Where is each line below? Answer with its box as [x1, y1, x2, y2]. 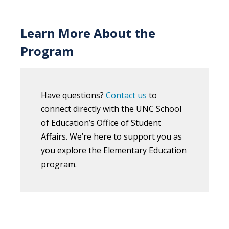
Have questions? [41, 89, 106, 101]
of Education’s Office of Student [41, 117, 161, 128]
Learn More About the [20, 24, 155, 41]
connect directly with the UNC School [41, 103, 181, 114]
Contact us [106, 89, 147, 101]
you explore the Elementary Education [41, 144, 187, 156]
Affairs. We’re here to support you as [41, 130, 182, 142]
